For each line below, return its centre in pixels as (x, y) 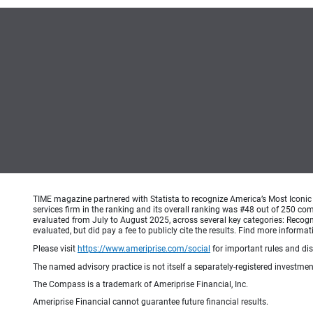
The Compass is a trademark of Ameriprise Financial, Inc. (140, 284)
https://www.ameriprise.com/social (144, 248)
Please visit (55, 248)
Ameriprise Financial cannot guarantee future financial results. (151, 301)
